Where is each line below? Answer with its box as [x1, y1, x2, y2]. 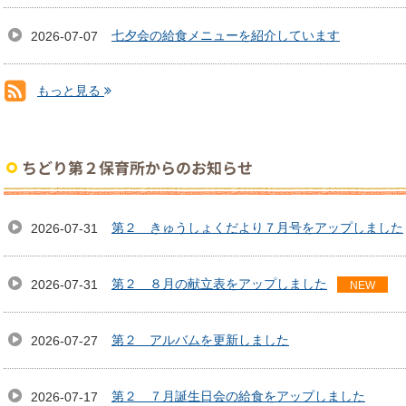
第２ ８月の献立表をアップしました [111, 276, 327, 291]
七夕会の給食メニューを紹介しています [111, 28, 340, 43]
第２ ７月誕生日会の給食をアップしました [111, 389, 365, 403]
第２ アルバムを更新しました [111, 333, 289, 347]
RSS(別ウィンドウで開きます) [26, 99, 377, 124]
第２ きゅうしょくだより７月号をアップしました [111, 220, 403, 235]
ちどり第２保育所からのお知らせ [22, 156, 253, 179]
